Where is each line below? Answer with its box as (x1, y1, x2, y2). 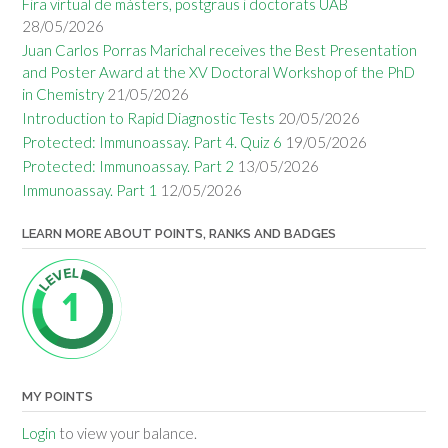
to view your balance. (56, 423, 197, 442)
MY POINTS (22, 388, 93, 404)
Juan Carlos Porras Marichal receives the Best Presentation (22, 40, 417, 59)
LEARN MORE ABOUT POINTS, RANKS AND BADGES (22, 225, 336, 241)
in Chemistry (22, 84, 104, 103)
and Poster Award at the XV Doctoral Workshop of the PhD (22, 62, 415, 81)
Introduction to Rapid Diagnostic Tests (22, 108, 275, 127)
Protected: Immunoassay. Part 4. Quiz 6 (22, 132, 282, 151)
